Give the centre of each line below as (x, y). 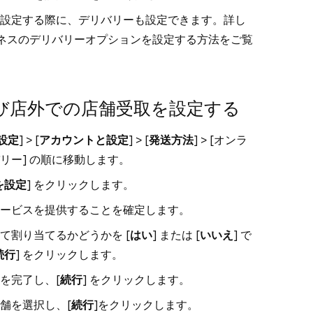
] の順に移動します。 (76, 160)
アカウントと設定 (84, 140)
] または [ (176, 235)
